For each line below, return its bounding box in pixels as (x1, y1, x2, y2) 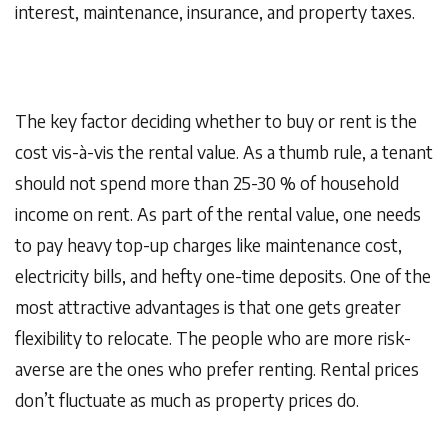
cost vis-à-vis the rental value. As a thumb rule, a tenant (15, 141, 433, 164)
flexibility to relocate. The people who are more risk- (15, 327, 411, 350)
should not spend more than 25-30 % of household (15, 172, 399, 195)
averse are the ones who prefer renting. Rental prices (15, 358, 419, 381)
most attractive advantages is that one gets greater (15, 296, 401, 319)
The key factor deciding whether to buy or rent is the (15, 110, 417, 133)
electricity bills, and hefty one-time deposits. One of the (15, 265, 431, 288)
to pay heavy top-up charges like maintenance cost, (15, 234, 402, 257)
